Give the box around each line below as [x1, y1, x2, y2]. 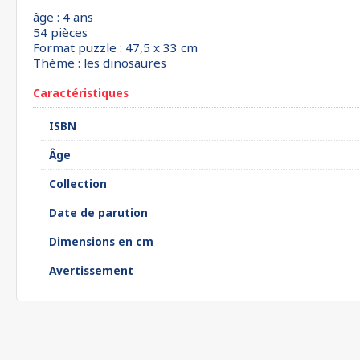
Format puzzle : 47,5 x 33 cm [33, 39, 198, 55]
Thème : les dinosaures [33, 55, 166, 71]
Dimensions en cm [49, 234, 153, 249]
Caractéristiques [33, 85, 129, 100]
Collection [49, 176, 107, 191]
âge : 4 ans [33, 9, 93, 25]
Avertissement [49, 263, 133, 278]
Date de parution [49, 205, 148, 220]
